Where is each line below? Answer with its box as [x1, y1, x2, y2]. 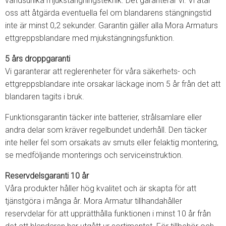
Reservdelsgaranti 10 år [5, 171, 89, 181]
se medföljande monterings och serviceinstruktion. [5, 150, 183, 160]
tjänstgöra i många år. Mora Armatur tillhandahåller [5, 196, 182, 206]
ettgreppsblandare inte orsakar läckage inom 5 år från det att [5, 79, 220, 89]
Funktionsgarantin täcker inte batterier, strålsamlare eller [5, 112, 202, 122]
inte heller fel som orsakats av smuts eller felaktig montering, [5, 138, 218, 147]
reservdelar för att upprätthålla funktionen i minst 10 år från [5, 209, 211, 218]
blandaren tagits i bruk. [5, 92, 84, 101]
